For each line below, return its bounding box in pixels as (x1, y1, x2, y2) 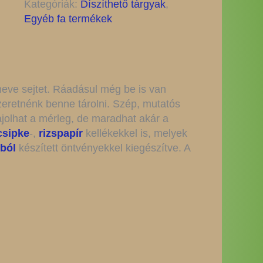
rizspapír (39, 127, 83, 139)
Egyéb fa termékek (23, 13, 112, 25)
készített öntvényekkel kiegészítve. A (16, 142, 190, 154)
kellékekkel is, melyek (83, 127, 187, 139)
